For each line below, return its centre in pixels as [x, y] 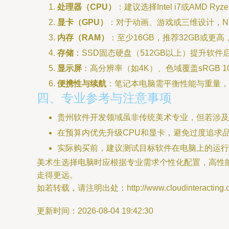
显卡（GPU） [83, 22]
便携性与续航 [82, 84]
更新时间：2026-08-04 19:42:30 [95, 211]
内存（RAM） [83, 38]
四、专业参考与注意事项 [104, 98]
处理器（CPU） [87, 7]
